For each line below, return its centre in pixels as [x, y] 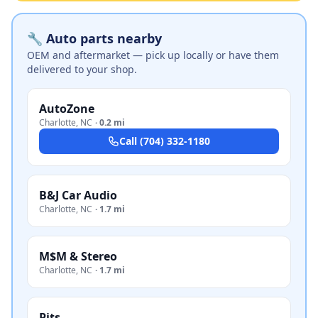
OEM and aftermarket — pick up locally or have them [153, 55]
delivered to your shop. [82, 69]
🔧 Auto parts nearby [94, 38]
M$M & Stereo [78, 256]
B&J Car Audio [78, 195]
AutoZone [67, 109]
